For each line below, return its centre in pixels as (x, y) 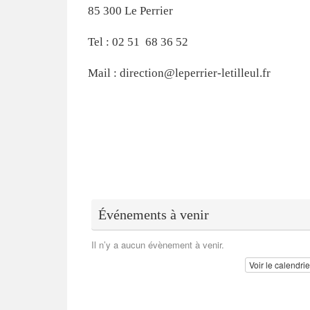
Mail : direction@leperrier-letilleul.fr (179, 73)
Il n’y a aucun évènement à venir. (158, 245)
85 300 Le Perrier (130, 11)
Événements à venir (154, 215)
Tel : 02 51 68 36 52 (138, 42)
